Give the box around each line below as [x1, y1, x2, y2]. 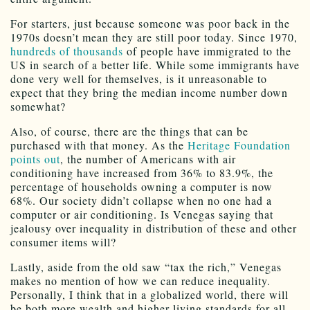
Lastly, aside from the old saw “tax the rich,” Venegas [10, 259, 282, 274]
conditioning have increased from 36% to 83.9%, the [10, 165, 273, 180]
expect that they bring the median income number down [10, 84, 288, 100]
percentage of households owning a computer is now [10, 179, 273, 194]
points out [10, 151, 60, 166]
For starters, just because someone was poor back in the [10, 15, 290, 30]
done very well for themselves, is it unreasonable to [10, 71, 267, 86]
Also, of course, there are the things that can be [10, 123, 248, 138]
